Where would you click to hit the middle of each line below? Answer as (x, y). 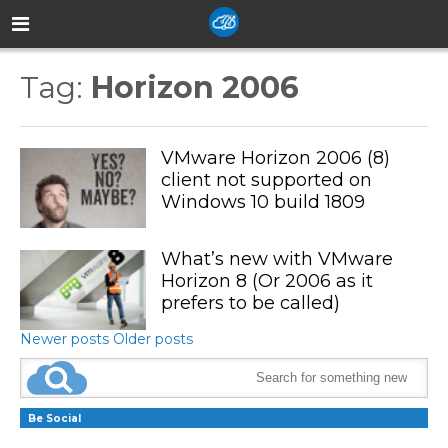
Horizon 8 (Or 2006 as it (266, 281)
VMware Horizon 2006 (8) (275, 158)
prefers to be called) (250, 303)
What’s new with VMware (276, 259)
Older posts (153, 338)
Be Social (54, 418)
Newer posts (64, 338)
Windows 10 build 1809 (262, 202)
